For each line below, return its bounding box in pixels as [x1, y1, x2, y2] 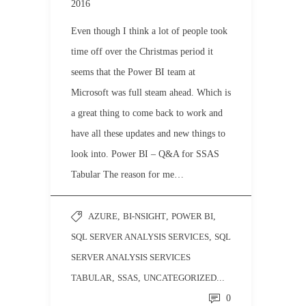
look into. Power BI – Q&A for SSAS [71, 149, 219, 159]
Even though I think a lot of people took [71, 26, 227, 36]
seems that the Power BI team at [71, 67, 195, 77]
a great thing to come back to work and [71, 108, 223, 118]
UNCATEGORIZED [143, 273, 217, 283]
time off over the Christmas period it [71, 46, 213, 57]
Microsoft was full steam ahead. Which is [71, 87, 231, 98]
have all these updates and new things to [71, 128, 225, 139]
